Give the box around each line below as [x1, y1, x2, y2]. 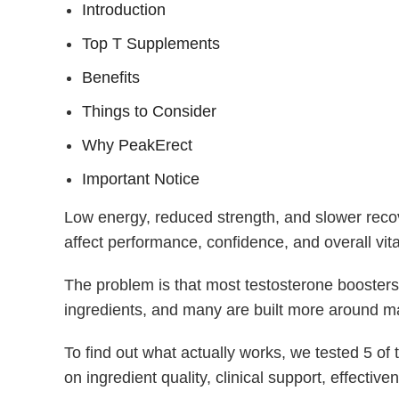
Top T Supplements [82, 34, 220, 53]
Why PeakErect [82, 135, 192, 154]
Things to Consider [82, 102, 216, 120]
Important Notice [82, 169, 199, 188]
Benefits [82, 68, 140, 86]
